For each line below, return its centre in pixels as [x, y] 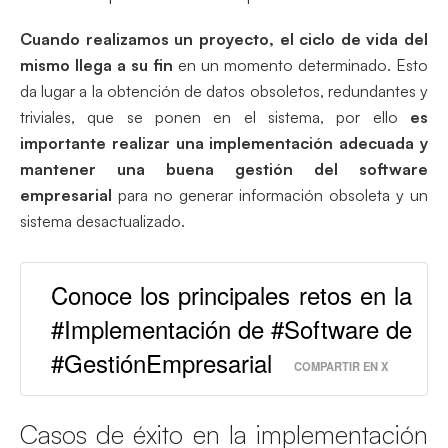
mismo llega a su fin [96, 64]
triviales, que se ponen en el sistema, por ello [215, 116]
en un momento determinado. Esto [300, 64]
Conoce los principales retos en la [231, 294]
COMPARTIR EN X [341, 365]
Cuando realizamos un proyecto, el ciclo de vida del [224, 38]
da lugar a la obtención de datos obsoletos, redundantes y [224, 90]
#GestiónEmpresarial [161, 362]
